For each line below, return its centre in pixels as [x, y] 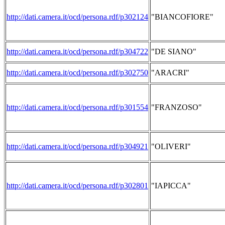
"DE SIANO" [174, 51]
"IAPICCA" [171, 186]
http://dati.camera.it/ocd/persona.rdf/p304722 [77, 51]
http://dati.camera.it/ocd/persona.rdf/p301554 [77, 107]
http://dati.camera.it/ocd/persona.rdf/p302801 [77, 186]
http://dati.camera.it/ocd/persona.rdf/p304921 [77, 146]
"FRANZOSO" [177, 107]
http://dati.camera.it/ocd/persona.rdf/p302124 [77, 17]
